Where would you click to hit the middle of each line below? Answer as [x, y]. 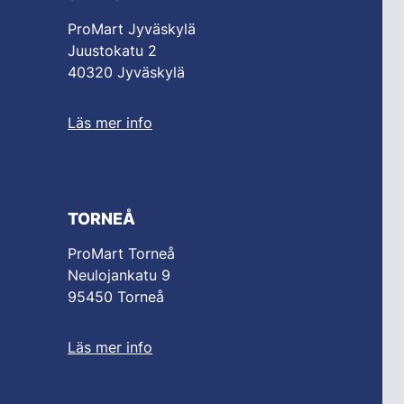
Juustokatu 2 [112, 51]
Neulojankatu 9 [119, 275]
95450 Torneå [116, 297]
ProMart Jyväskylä [132, 29]
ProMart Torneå [121, 254]
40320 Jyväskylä [126, 73]
